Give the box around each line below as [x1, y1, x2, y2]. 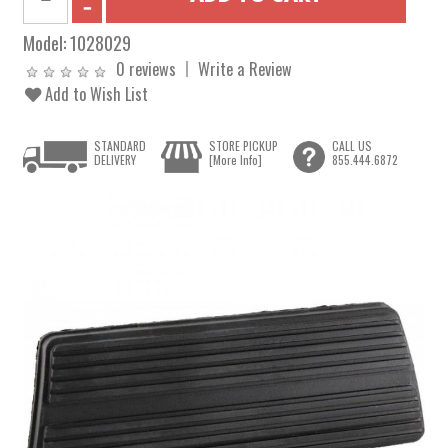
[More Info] [208, 151, 262, 169]
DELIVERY [94, 151, 137, 169]
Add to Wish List [41, 81, 149, 106]
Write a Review [198, 56, 293, 81]
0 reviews [116, 56, 177, 81]
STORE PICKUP [208, 137, 278, 155]
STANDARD [94, 137, 147, 155]
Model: [23, 29, 71, 56]
